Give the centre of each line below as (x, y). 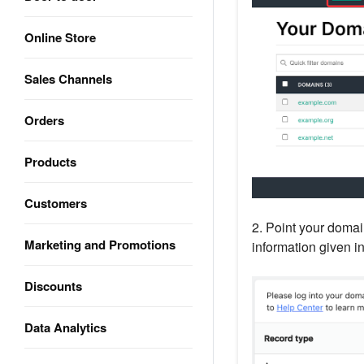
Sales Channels (68, 79)
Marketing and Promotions (100, 245)
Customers (56, 203)
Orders (44, 120)
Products (50, 162)
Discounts (53, 286)
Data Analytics (65, 327)
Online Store (60, 37)
